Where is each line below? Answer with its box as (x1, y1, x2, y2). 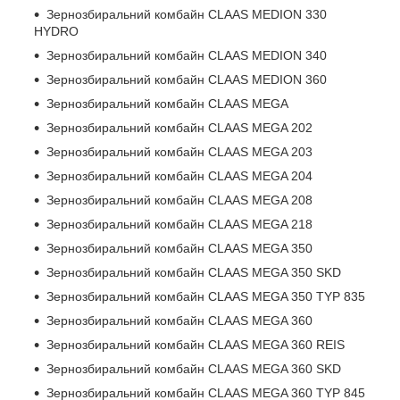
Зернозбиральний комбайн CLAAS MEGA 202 (46, 120, 312, 135)
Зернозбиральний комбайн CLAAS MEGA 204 (46, 168, 312, 183)
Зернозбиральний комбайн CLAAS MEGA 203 (46, 144, 312, 159)
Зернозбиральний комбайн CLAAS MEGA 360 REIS (46, 337, 345, 352)
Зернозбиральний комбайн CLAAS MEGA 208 (46, 192, 312, 207)
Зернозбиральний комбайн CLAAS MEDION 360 (46, 71, 327, 87)
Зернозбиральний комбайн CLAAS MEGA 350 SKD (46, 264, 341, 279)
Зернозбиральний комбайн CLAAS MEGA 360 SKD (46, 361, 341, 376)
